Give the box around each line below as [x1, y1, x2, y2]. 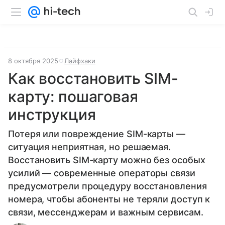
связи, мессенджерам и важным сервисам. [8, 207, 203, 217]
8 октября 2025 [8, 57, 58, 65]
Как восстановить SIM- [8, 69, 178, 87]
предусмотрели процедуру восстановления [8, 181, 207, 191]
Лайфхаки [64, 57, 95, 65]
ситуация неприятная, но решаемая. [8, 142, 171, 152]
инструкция [8, 105, 96, 124]
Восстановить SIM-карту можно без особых [8, 155, 205, 165]
